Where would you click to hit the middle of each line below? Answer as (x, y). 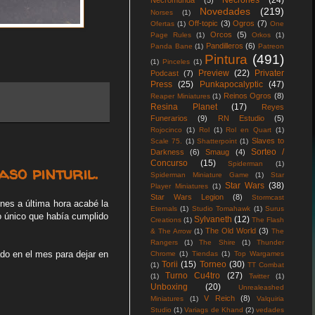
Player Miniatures (179, 186)
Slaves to (268, 141)
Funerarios (169, 118)
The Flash (268, 220)
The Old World (231, 231)
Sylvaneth (213, 219)
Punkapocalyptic (231, 84)
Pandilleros (224, 46)
